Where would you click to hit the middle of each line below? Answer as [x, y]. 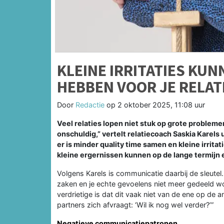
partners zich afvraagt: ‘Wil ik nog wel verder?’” [135, 204]
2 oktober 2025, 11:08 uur [161, 104]
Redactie [90, 104]
